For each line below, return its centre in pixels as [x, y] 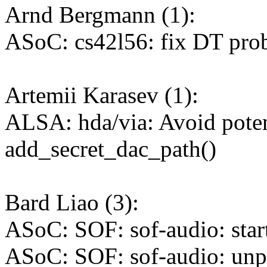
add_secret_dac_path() [111, 149]
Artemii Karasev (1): [102, 95]
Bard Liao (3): [72, 203]
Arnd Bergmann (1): [100, 15]
